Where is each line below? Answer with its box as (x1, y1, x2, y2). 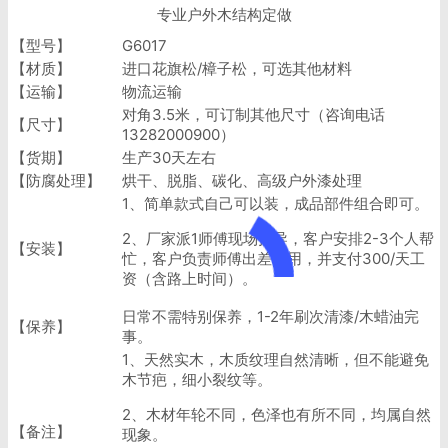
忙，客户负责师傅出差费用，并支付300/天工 (122, 249, 425, 269)
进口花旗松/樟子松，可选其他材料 (122, 59, 352, 79)
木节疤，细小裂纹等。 (122, 370, 272, 390)
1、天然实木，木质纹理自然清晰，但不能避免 (122, 350, 429, 370)
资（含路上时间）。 (122, 269, 257, 289)
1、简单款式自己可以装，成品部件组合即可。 (122, 194, 429, 214)
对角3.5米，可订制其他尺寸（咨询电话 (122, 105, 385, 125)
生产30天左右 (122, 148, 216, 168)
